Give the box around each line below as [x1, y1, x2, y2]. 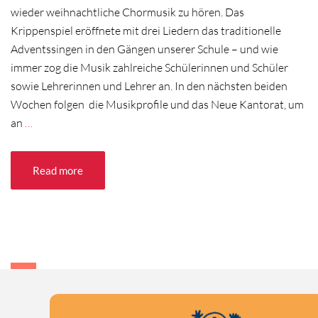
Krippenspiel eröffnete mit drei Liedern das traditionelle [11, 23, 281, 38]
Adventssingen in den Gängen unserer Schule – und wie [11, 42, 278, 57]
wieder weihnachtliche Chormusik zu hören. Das [11, 5, 244, 20]
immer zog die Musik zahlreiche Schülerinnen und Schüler [11, 60, 288, 75]
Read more [33, 164, 83, 177]
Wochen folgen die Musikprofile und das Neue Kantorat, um [11, 97, 304, 112]
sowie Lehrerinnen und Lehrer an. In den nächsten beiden [11, 79, 287, 94]
